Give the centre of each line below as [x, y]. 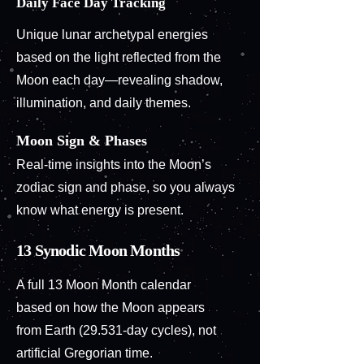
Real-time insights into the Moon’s [114, 165]
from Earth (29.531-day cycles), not [116, 330]
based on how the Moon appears [110, 308]
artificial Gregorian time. [84, 353]
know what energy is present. [100, 210]
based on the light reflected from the [119, 57]
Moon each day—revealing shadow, [119, 80]
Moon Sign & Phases [82, 141]
